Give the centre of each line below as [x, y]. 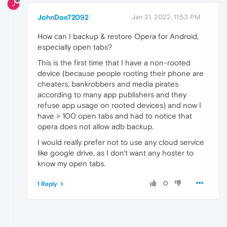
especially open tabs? [75, 47]
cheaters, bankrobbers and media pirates [108, 84]
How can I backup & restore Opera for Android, [118, 36]
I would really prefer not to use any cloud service [121, 142]
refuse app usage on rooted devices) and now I [119, 105]
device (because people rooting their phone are [121, 73]
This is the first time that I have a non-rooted [114, 62]
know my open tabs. [71, 163]
